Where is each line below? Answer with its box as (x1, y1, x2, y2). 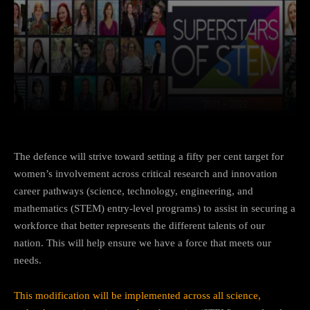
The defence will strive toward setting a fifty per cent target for (14, 150, 284, 162)
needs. (14, 254, 42, 266)
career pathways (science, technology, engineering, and (14, 185, 253, 197)
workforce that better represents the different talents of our (14, 219, 265, 231)
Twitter (148, 97, 176, 108)
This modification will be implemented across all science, (14, 289, 261, 301)
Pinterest (225, 97, 260, 108)
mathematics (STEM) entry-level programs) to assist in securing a (14, 202, 295, 214)
